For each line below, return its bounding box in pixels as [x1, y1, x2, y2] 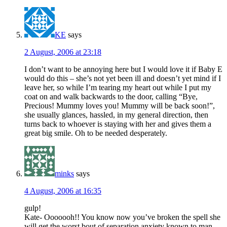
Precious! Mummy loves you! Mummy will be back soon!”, [24, 101, 215, 110]
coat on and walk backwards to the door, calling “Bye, [24, 92, 198, 101]
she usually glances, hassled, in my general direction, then [24, 110, 208, 120]
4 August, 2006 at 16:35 [24, 186, 101, 196]
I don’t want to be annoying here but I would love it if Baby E [24, 65, 222, 74]
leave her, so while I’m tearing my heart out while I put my [24, 83, 211, 92]
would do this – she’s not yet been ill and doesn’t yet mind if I [24, 74, 221, 83]
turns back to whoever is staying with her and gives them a [24, 120, 211, 129]
